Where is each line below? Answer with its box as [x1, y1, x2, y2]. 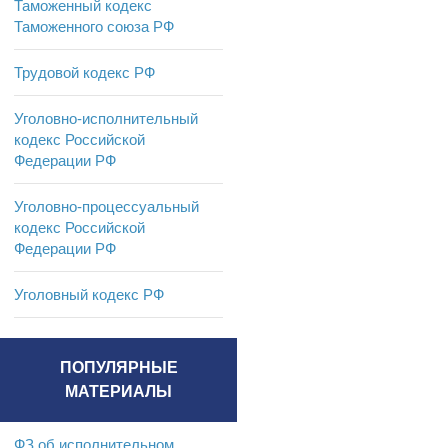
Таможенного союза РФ [14, 18, 174, 36]
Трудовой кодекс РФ [14, 64, 155, 82]
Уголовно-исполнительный [14, 110, 198, 128]
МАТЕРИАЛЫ [65, 383, 172, 401]
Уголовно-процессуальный [14, 198, 199, 216]
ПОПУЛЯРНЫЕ [59, 359, 178, 377]
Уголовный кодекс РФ [14, 286, 164, 304]
